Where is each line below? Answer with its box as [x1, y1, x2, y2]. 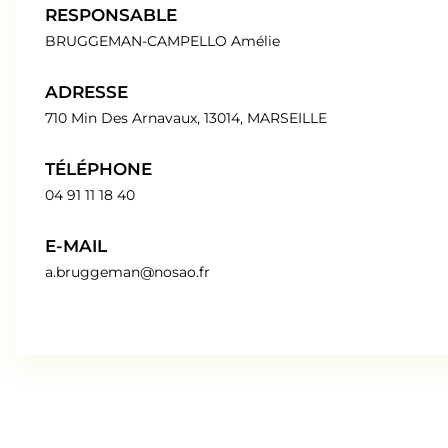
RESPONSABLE [45, 5, 177, 25]
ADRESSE [45, 82, 128, 102]
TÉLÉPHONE [45, 159, 152, 179]
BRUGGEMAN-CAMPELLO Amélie [45, 32, 280, 50]
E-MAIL [45, 236, 107, 256]
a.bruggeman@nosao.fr [45, 263, 210, 281]
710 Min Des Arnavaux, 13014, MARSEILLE [45, 109, 327, 127]
